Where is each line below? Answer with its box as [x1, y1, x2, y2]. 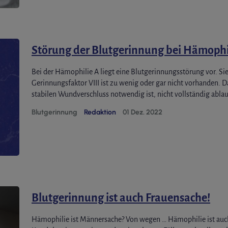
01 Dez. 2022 [123, 108, 162, 117]
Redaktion [84, 108, 116, 117]
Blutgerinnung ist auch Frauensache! [32, 191, 210, 204]
